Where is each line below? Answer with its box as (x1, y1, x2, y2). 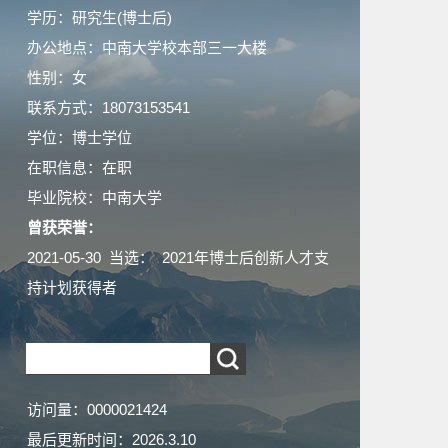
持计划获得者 (27, 279, 117, 296)
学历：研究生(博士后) (27, 9, 172, 26)
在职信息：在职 (27, 159, 132, 176)
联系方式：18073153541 (27, 99, 190, 116)
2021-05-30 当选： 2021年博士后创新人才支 (27, 249, 329, 266)
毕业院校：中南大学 (27, 189, 162, 206)
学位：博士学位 (27, 129, 132, 146)
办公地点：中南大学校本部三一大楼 (27, 39, 267, 56)
